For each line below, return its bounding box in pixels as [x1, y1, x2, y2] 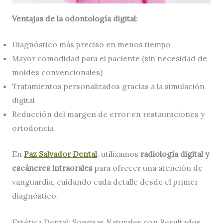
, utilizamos [97, 148, 140, 159]
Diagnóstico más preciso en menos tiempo [11, 39, 171, 50]
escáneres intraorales [11, 162, 93, 173]
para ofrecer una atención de [92, 162, 203, 173]
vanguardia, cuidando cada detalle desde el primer [11, 176, 198, 187]
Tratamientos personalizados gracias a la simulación [11, 81, 205, 92]
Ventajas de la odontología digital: [11, 13, 138, 23]
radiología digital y [140, 148, 209, 159]
